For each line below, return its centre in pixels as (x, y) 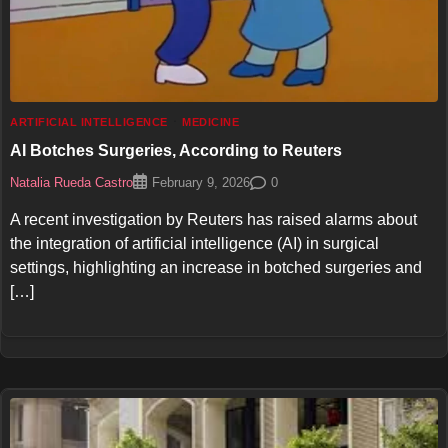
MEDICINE (210, 121)
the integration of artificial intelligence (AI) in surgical (194, 244)
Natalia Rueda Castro (71, 182)
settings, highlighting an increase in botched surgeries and (216, 268)
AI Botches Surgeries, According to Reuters (176, 150)
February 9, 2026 (201, 183)
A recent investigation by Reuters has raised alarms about (213, 220)
